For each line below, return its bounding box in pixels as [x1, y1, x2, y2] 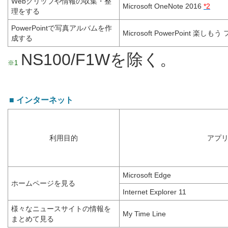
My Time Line [123, 210, 166, 218]
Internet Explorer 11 [123, 188, 186, 196]
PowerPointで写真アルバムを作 [11, 24, 112, 32]
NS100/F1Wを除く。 [20, 50, 176, 69]
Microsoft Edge [123, 171, 171, 179]
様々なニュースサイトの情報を [11, 205, 111, 213]
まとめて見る [11, 215, 54, 223]
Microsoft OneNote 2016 [123, 2, 204, 10]
